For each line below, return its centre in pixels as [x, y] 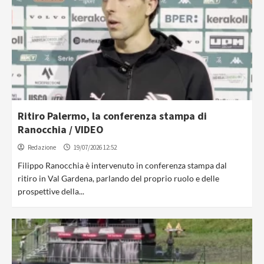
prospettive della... [51, 191]
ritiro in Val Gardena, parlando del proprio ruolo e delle [118, 178]
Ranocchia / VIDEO [61, 129]
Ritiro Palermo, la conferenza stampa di [112, 116]
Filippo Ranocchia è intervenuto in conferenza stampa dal [122, 165]
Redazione [42, 147]
